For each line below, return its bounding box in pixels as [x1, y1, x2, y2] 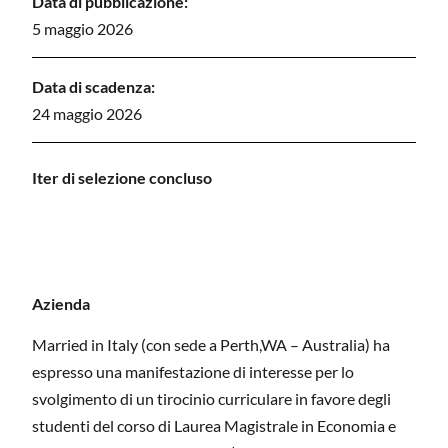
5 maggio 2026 [32, 18, 133, 38]
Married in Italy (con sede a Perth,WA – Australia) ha [32, 335, 390, 355]
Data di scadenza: [32, 76, 155, 96]
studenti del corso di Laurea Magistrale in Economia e [32, 416, 396, 436]
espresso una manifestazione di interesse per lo [32, 362, 354, 382]
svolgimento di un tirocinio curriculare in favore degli [32, 389, 391, 409]
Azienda [32, 293, 90, 313]
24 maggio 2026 [32, 103, 142, 123]
